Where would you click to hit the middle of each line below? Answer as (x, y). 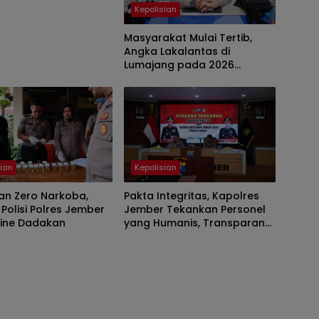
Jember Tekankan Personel (194, 209)
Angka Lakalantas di (177, 51)
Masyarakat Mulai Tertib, (188, 37)
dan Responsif (161, 236)
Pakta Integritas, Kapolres (191, 195)
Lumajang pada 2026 (179, 64)
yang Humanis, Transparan (194, 223)
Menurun (146, 78)
